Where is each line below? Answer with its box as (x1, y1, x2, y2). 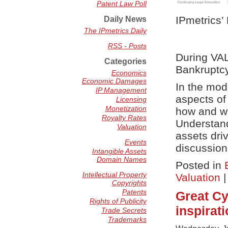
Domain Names (97, 155, 147, 163)
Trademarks (108, 215, 147, 223)
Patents (122, 188, 147, 196)
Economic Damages (82, 77, 147, 85)
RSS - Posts (108, 42, 147, 50)
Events (125, 138, 147, 146)
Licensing (116, 95, 147, 103)
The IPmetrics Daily (84, 26, 147, 35)
